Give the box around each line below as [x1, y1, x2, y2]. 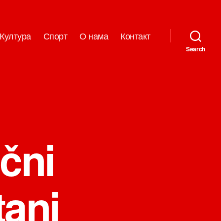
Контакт [120, 29, 150, 42]
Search [185, 44, 206, 53]
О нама [79, 29, 109, 42]
